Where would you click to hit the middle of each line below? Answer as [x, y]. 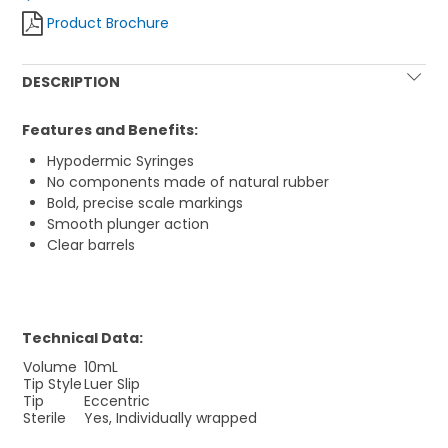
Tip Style [53, 384]
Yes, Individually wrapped [171, 418]
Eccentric [117, 401]
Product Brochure [108, 23]
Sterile [45, 418]
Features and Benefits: [110, 130]
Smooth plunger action [128, 224]
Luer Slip [112, 384]
